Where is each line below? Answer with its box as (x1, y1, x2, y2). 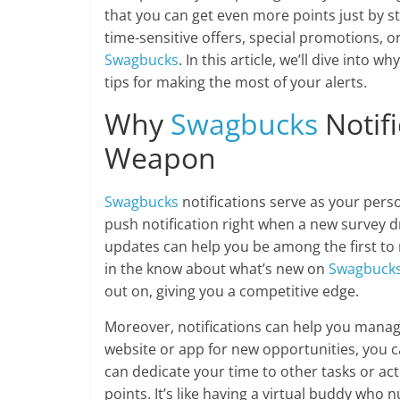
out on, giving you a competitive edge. (104, 281, 359, 301)
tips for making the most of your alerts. (104, 72, 367, 92)
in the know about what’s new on (104, 259, 329, 279)
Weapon (104, 138, 216, 177)
